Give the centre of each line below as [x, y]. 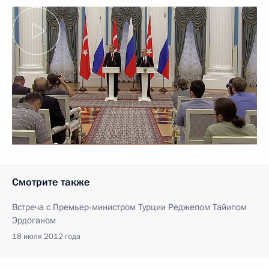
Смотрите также [51, 182]
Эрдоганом [34, 220]
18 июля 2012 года [46, 236]
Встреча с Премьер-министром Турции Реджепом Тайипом [129, 207]
